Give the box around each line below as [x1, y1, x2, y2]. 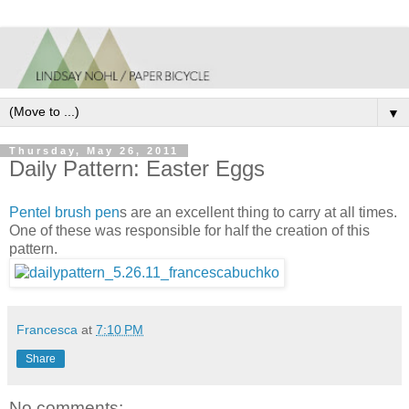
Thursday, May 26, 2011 [9, 145, 179, 157]
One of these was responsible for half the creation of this [9, 222, 370, 238]
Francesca [16, 321, 78, 337]
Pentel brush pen [9, 204, 120, 220]
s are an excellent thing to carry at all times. [120, 204, 397, 220]
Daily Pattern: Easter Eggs [9, 156, 265, 182]
